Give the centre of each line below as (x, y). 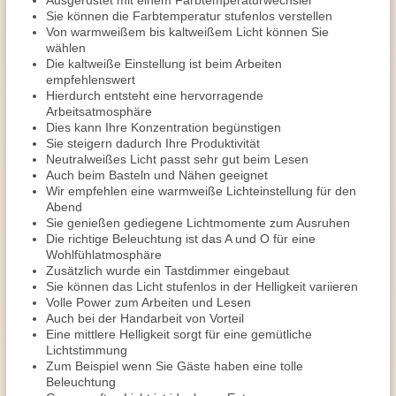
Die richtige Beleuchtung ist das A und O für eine (181, 239)
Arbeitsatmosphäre (99, 111)
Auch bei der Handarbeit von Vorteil (145, 318)
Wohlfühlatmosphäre (104, 255)
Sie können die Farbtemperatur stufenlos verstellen (189, 16)
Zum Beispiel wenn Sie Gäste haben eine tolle (175, 366)
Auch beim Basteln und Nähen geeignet (157, 175)
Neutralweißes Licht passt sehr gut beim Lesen (177, 159)
